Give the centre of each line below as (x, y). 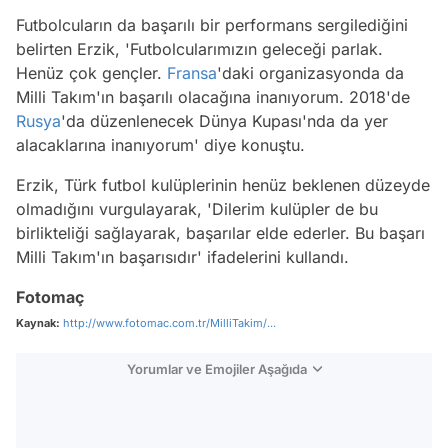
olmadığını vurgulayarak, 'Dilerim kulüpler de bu (197, 208)
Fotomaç (50, 296)
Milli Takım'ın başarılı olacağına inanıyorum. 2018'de (213, 96)
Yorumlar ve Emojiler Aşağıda (216, 368)
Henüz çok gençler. (91, 72)
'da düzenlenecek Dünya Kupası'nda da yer (224, 120)
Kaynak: (38, 322)
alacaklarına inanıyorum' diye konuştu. (160, 144)
